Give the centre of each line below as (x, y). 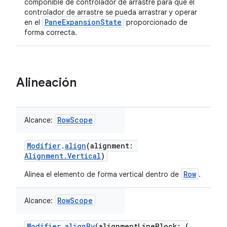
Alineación (46, 83)
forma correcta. (51, 32)
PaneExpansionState (83, 22)
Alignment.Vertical (63, 156)
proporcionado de (156, 22)
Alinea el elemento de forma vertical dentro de (103, 174)
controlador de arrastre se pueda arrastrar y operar (111, 12)
